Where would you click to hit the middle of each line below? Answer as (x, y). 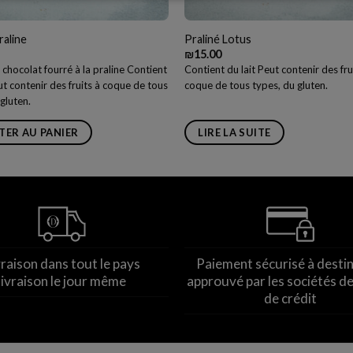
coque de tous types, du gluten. (256, 85)
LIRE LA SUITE (234, 132)
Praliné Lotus (217, 39)
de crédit (291, 298)
